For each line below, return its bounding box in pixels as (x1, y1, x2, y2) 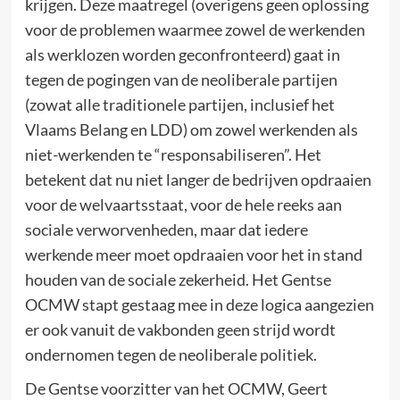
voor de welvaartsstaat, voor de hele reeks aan (24, 195, 342, 214)
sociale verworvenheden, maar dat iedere (24, 220, 308, 239)
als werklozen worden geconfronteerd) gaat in (24, 45, 340, 64)
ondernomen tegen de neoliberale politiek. (24, 345, 317, 364)
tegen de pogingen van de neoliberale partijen (24, 70, 337, 89)
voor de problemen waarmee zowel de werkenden (24, 20, 365, 39)
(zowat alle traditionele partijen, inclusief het (24, 95, 335, 114)
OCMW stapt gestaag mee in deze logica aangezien (24, 295, 374, 314)
